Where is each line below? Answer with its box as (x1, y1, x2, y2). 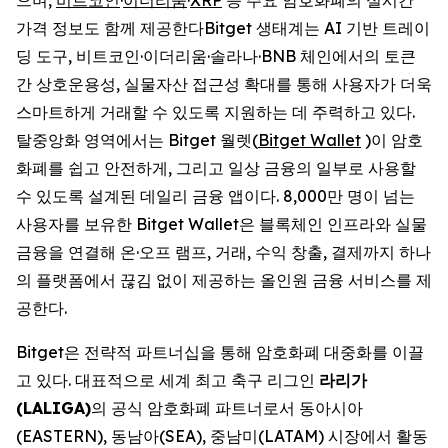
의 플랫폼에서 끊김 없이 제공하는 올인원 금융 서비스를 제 (16, 269, 432, 290)
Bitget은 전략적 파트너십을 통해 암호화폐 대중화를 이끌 (16, 341, 424, 362)
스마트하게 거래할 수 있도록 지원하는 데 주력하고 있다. (16, 101, 415, 122)
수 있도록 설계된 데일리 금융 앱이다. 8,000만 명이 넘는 (16, 185, 415, 206)
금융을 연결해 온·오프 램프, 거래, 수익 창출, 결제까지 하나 (16, 241, 431, 262)
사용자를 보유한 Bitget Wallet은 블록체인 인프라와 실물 (16, 213, 427, 234)
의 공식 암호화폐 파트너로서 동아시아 (91, 397, 363, 418)
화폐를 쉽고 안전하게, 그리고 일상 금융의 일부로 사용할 (16, 157, 416, 178)
